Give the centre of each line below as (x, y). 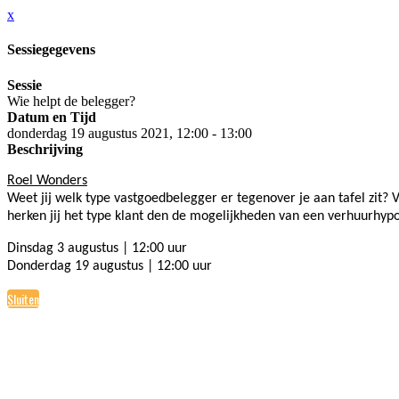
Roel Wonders (47, 180)
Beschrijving (45, 149)
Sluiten (23, 298)
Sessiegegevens (51, 50)
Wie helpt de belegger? (71, 101)
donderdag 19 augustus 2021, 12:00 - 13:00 (130, 133)
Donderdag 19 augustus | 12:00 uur (110, 266)
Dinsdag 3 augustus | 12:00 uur (97, 248)
